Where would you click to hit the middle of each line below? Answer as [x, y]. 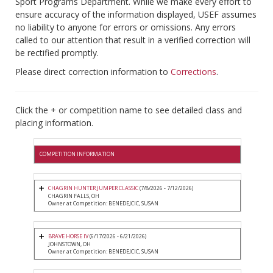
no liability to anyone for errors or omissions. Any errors [126, 27]
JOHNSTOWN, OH [69, 244]
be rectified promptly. [57, 53]
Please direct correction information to [93, 72]
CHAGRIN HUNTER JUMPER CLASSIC [93, 188]
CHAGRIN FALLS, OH [74, 196]
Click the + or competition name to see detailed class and [129, 110]
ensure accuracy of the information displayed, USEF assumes [136, 15]
